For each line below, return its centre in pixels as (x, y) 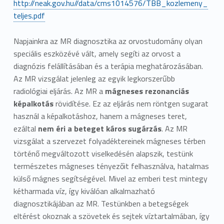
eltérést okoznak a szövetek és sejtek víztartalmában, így (111, 216)
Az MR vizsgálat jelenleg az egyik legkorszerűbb (94, 78)
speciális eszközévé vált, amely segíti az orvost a (97, 53)
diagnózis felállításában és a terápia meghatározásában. (108, 66)
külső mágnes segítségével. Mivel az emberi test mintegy (110, 178)
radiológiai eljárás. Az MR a (59, 91)
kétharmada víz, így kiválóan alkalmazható (84, 191)
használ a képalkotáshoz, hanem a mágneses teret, (100, 116)
